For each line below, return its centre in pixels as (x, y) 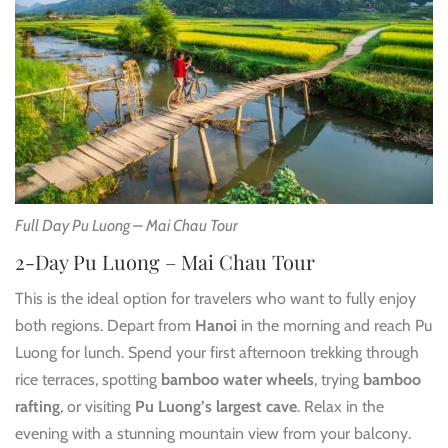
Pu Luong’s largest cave (216, 406)
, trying (338, 379)
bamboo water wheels (237, 379)
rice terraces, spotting (88, 379)
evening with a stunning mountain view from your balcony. (213, 433)
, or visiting (97, 406)
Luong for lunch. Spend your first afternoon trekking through (217, 352)
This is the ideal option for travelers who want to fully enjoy (215, 298)
